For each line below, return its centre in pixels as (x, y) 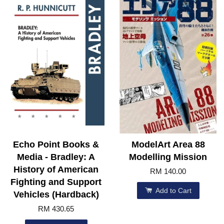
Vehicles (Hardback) (56, 195)
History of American (56, 170)
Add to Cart (172, 191)
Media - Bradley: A (56, 157)
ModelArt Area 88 (168, 145)
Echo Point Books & (56, 145)
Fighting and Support (56, 182)
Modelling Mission (168, 157)
